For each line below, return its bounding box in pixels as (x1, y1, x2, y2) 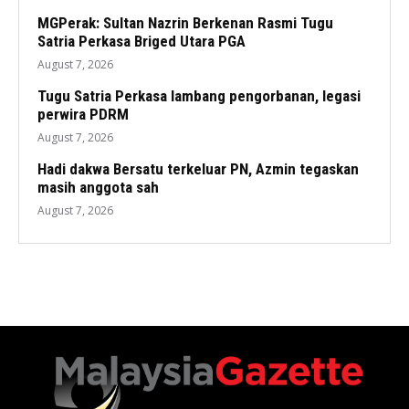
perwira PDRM (37, 105, 129, 124)
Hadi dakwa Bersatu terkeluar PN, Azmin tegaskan (37, 160, 359, 179)
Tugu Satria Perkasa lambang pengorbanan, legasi (37, 87, 361, 106)
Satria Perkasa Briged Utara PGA (37, 32, 246, 51)
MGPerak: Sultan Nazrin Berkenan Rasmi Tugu (37, 14, 333, 33)
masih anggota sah (37, 178, 159, 197)
